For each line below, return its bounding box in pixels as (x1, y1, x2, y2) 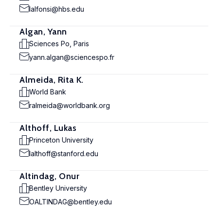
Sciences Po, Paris (29, 39, 89, 48)
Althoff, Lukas (19, 123, 77, 133)
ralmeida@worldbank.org (29, 101, 110, 109)
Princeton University (29, 136, 93, 144)
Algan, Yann (19, 26, 67, 37)
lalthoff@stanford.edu (29, 149, 98, 158)
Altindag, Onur (19, 171, 80, 182)
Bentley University (29, 184, 87, 192)
